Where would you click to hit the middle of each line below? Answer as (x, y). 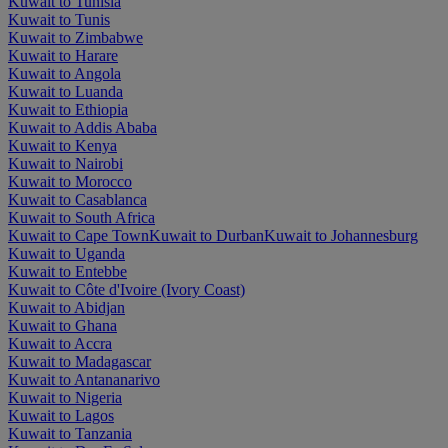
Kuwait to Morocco (70, 181)
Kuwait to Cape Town (78, 235)
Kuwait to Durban (206, 235)
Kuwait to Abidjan (66, 307)
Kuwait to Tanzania (70, 433)
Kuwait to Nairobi (65, 163)
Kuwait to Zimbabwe (75, 37)
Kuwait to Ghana (62, 325)
